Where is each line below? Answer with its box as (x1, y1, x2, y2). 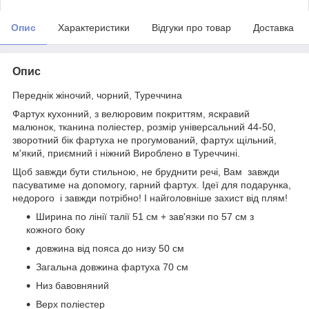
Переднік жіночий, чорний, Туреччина (12, 89, 182, 101)
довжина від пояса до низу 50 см (36, 242, 184, 254)
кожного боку (26, 223, 85, 235)
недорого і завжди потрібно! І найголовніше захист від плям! (12, 192, 288, 203)
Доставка (253, 21, 294, 33)
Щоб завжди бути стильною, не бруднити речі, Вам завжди (12, 166, 279, 177)
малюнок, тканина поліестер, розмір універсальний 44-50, (12, 121, 276, 132)
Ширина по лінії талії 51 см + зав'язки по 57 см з (36, 210, 254, 222)
